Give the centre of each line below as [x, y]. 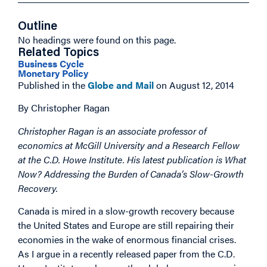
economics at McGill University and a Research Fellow [129, 145]
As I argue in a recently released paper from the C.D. [126, 254]
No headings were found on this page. [97, 40]
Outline [38, 27]
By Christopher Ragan [64, 108]
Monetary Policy [53, 73]
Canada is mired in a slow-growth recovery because [126, 211]
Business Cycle [51, 63]
